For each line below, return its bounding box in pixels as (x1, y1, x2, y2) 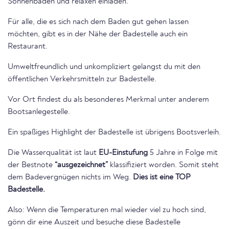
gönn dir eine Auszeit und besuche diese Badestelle (8, 218, 180, 226)
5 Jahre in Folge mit (148, 149, 218, 157)
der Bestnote (8, 161, 55, 169)
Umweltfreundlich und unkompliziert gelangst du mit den (8, 63, 200, 71)
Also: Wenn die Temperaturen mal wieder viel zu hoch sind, (8, 206, 206, 214)
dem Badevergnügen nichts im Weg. (8, 173, 133, 181)
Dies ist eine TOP (133, 173, 191, 181)
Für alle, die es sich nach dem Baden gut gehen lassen (8, 18, 189, 26)
